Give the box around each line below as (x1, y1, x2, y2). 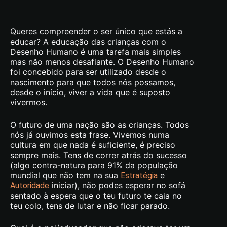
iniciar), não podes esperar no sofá (49, 180, 185, 191)
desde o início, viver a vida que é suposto (10, 87, 170, 97)
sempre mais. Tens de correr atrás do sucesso (10, 150, 187, 160)
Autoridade (10, 181, 49, 191)
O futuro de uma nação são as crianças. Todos (10, 120, 189, 130)
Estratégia (121, 171, 158, 180)
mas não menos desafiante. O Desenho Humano (10, 57, 194, 67)
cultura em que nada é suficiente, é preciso (10, 140, 175, 150)
